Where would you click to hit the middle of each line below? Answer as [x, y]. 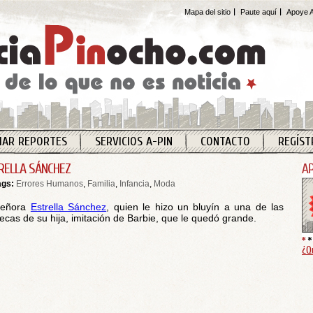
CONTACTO [225, 141]
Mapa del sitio [208, 12]
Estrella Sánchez [68, 207]
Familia [101, 184]
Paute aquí [259, 12]
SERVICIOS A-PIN [133, 141]
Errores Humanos [50, 184]
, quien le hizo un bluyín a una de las [195, 207]
